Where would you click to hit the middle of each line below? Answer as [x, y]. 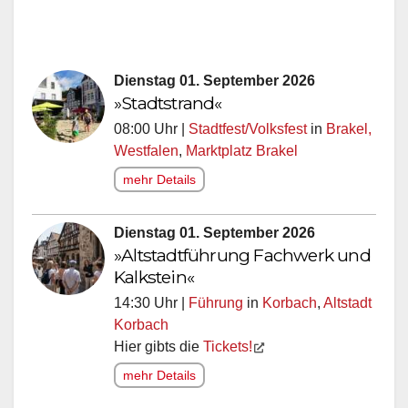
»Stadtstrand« [168, 107]
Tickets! [228, 351]
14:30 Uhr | [151, 307]
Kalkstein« [154, 281]
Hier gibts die [158, 351]
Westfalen [146, 155]
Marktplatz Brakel [242, 155]
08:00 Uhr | [151, 133]
